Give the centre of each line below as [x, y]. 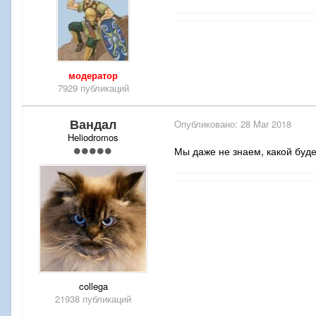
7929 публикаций [93, 88]
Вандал [93, 124]
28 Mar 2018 [266, 124]
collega [93, 286]
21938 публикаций [93, 299]
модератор [93, 75]
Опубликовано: [207, 124]
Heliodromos [93, 138]
